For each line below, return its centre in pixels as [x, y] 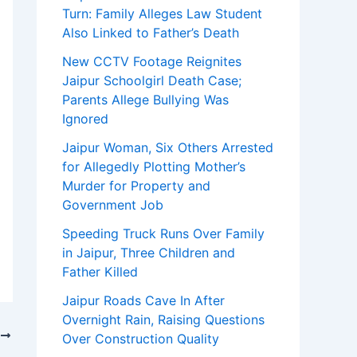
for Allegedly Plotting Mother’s [154, 167]
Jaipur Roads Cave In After [143, 301]
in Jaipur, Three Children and [149, 253]
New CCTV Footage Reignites [152, 62]
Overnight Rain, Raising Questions [163, 320]
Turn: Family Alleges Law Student [162, 14]
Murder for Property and [136, 186]
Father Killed [100, 272]
